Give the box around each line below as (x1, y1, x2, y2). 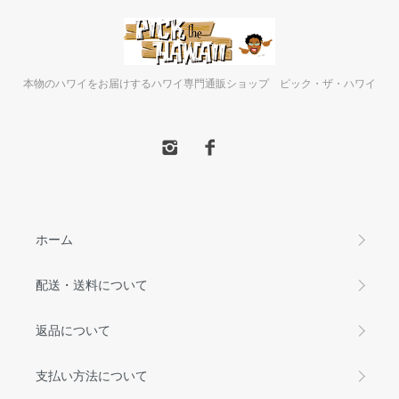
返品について (36, 321, 110, 339)
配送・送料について (36, 275, 148, 294)
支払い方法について (36, 366, 148, 385)
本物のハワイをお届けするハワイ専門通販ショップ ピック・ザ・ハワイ (23, 75, 376, 91)
